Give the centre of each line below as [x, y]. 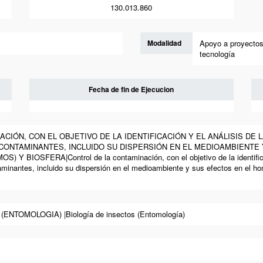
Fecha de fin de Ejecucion [131, 89]
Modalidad [164, 43]
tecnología [218, 53]
